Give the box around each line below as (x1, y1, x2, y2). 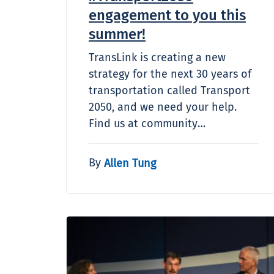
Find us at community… (89, 116, 206, 130)
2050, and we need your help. (89, 100, 237, 114)
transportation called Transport (89, 83, 250, 97)
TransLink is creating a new (89, 50, 226, 64)
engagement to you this (89, 6, 246, 24)
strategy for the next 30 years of (89, 67, 251, 81)
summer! (89, 25, 146, 43)
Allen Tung (104, 156, 156, 170)
